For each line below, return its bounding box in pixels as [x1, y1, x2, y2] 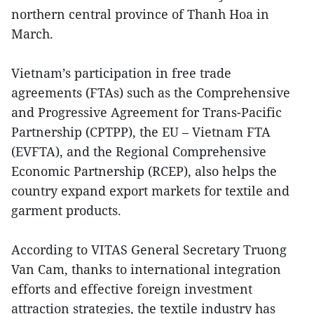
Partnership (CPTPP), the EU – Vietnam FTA [11, 123, 271, 140]
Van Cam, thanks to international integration [11, 261, 281, 278]
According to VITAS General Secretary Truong [11, 241, 287, 258]
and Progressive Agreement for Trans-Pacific [11, 104, 282, 121]
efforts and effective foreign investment [11, 280, 252, 297]
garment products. [11, 202, 121, 219]
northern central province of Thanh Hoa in [11, 6, 269, 22]
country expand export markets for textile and [11, 182, 289, 199]
